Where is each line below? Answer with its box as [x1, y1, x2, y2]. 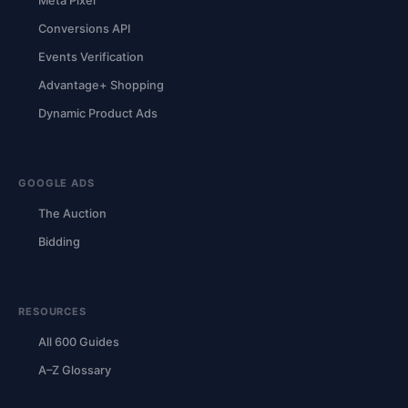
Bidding [38, 234, 80, 249]
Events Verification [38, 49, 144, 64]
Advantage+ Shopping [38, 77, 164, 92]
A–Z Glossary [38, 362, 111, 377]
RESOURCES [18, 304, 87, 318]
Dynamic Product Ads [38, 106, 158, 120]
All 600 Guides [38, 334, 119, 349]
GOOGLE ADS [18, 176, 95, 189]
